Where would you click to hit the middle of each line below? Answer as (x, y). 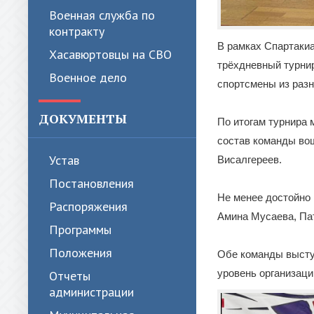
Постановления (91, 183)
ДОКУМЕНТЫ (83, 118)
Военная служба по (102, 15)
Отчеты (70, 276)
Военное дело (88, 77)
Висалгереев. (250, 159)
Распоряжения (88, 206)
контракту (77, 31)
